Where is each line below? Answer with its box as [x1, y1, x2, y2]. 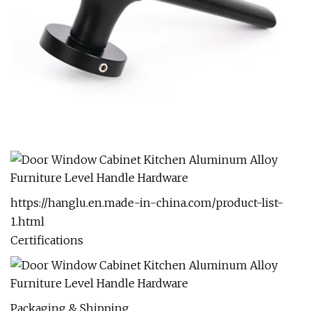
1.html [10, 215, 44, 228]
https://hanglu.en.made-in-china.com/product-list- [10, 196, 283, 210]
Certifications [10, 233, 83, 247]
